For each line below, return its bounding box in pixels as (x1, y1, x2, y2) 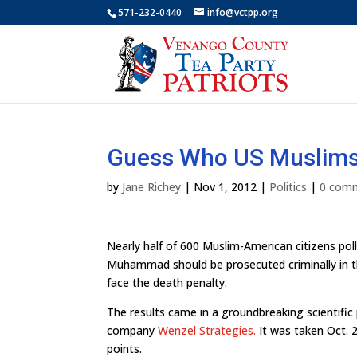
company (107, 323, 159, 338)
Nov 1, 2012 (194, 179, 257, 194)
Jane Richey (122, 179, 182, 194)
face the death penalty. (107, 275, 228, 290)
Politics (269, 179, 308, 194)
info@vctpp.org (207, 6, 279, 19)
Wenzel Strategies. (158, 323, 257, 338)
